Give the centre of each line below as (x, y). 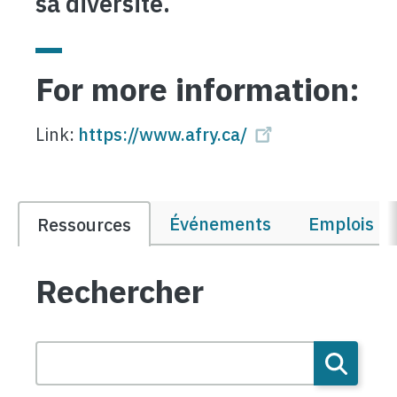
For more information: (198, 89)
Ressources (84, 225)
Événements (220, 224)
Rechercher (120, 291)
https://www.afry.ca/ (163, 134)
